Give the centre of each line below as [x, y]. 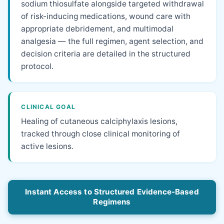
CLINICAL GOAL [48, 106]
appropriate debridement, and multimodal [97, 29]
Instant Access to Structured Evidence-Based [112, 192]
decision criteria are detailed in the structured [106, 54]
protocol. [37, 66]
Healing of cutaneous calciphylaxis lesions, [99, 121]
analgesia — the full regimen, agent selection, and [112, 41]
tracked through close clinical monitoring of [101, 133]
